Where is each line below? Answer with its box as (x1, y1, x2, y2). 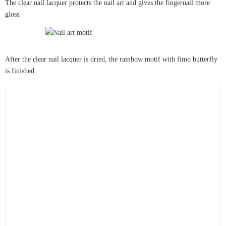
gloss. (5, 10, 21, 18)
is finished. (5, 67, 36, 75)
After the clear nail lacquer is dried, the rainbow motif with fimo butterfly (5, 55, 217, 64)
